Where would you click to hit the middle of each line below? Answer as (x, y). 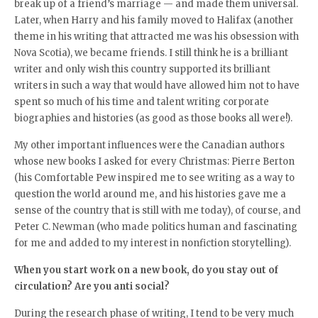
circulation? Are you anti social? (92, 286)
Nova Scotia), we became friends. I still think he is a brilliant (151, 53)
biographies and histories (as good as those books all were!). (153, 118)
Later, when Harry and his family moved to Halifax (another (154, 20)
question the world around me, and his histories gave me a (150, 194)
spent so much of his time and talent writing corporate (142, 102)
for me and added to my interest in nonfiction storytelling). (153, 243)
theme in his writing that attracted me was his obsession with (157, 37)
